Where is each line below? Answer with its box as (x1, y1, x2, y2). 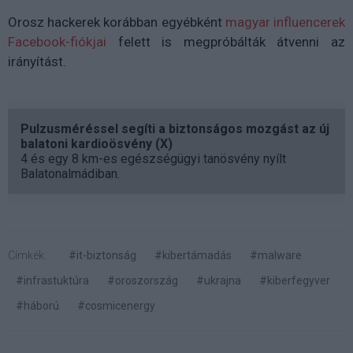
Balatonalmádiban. (20, 166, 120, 182)
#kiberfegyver (259, 274, 330, 288)
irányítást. (8, 54, 66, 70)
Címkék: (8, 249, 46, 262)
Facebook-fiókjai (8, 34, 106, 50)
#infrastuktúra (16, 274, 89, 288)
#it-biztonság (69, 249, 136, 262)
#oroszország (107, 274, 178, 288)
